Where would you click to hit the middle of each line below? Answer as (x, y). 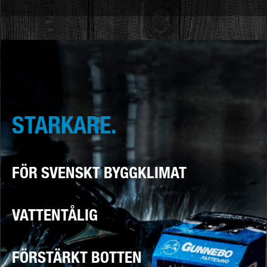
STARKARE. (64, 124)
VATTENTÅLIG (55, 215)
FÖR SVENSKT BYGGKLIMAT (99, 172)
